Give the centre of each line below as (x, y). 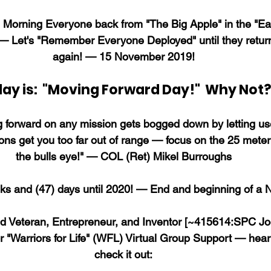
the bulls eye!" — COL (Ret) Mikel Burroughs (123, 156)
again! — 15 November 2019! (123, 56)
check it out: (123, 254)
